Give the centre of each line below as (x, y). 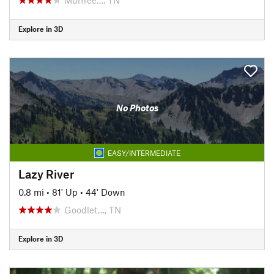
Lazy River (46, 174)
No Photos (137, 108)
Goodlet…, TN (93, 209)
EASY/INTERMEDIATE (144, 153)
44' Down (106, 192)
